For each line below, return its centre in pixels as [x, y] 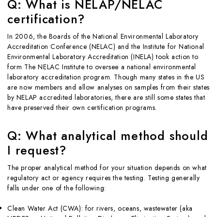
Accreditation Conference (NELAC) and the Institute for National [106, 46]
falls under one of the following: [57, 188]
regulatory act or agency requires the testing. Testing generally [104, 178]
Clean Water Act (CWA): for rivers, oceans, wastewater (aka [100, 208]
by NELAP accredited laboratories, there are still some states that [106, 97]
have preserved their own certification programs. [82, 107]
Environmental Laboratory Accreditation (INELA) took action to [103, 56]
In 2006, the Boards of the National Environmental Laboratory [103, 36]
